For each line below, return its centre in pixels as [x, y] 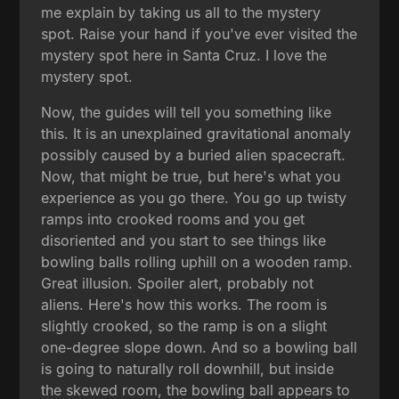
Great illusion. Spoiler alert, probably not [178, 283]
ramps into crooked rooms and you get [173, 219]
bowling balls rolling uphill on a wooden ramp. [197, 261]
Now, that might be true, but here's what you [191, 176]
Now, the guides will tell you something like [187, 112]
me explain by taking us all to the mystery [181, 12]
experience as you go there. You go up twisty [194, 197]
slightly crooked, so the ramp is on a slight [184, 326]
